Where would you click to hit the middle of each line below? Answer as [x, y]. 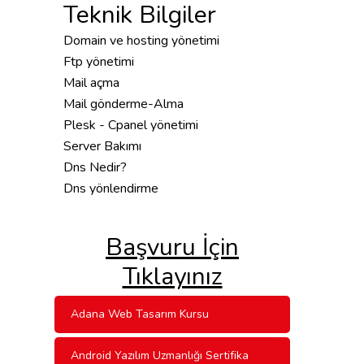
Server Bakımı [102, 146]
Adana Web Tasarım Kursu [140, 314]
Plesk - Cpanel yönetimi [131, 125]
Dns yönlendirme [111, 188]
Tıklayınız [172, 277]
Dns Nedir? [95, 167]
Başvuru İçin [172, 247]
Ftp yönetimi [99, 62]
